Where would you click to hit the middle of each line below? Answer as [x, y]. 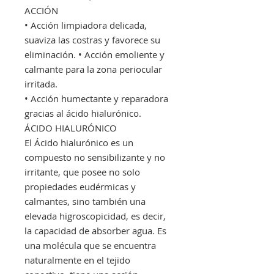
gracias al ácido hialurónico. [83, 113]
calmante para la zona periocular [93, 69]
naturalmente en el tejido [77, 260]
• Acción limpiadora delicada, [86, 25]
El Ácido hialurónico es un [79, 142]
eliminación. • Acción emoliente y [94, 54]
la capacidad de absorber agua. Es [95, 230]
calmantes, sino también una [85, 201]
